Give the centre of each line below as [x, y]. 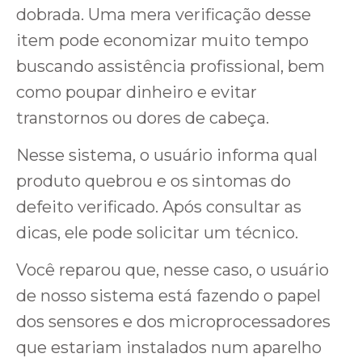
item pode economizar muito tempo [162, 41]
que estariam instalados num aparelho [169, 348]
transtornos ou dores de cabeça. [143, 118]
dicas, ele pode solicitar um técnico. [157, 233]
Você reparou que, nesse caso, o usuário [173, 270]
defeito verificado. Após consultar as [159, 207]
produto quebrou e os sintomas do [154, 181]
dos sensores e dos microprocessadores [173, 322]
